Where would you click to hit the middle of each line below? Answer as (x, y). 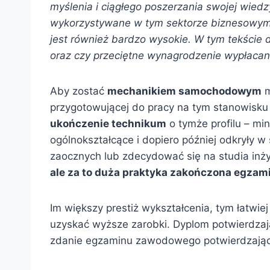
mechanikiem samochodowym (184, 91)
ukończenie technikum (108, 124)
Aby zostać (79, 91)
